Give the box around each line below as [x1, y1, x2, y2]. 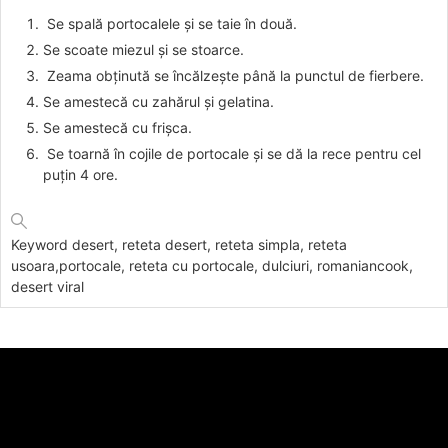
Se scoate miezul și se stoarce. [43, 41, 244, 59]
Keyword [11, 236, 72, 254]
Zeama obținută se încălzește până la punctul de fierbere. [43, 67, 428, 85]
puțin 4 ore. [43, 166, 118, 184]
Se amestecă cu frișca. [43, 119, 192, 137]
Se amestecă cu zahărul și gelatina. [43, 93, 278, 111]
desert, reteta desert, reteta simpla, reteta [72, 236, 347, 254]
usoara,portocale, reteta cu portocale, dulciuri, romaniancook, [11, 257, 413, 275]
